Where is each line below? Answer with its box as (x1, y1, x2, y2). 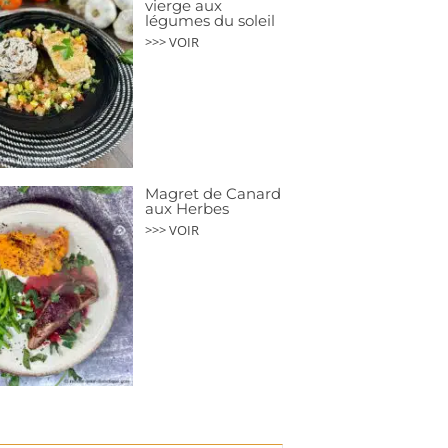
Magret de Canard (145, 184, 281, 204)
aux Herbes (145, 199, 229, 219)
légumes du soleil (145, 11, 275, 31)
